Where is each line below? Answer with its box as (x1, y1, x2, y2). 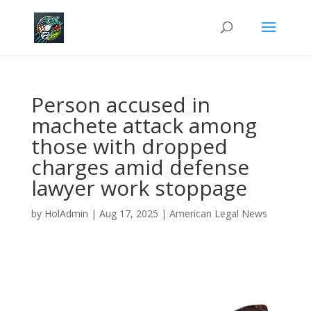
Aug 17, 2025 (99, 207, 158, 220)
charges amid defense (31, 153, 249, 181)
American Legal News (169, 207, 267, 220)
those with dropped (31, 132, 228, 160)
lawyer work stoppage (31, 174, 247, 202)
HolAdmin (44, 207, 88, 220)
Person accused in (31, 90, 210, 119)
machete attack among (31, 111, 257, 140)
